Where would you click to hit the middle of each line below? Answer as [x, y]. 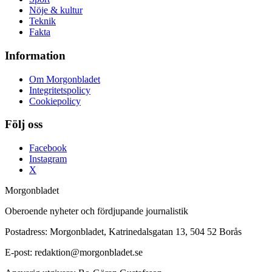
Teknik [42, 21]
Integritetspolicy [60, 90]
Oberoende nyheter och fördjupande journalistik [97, 211]
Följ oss [24, 124]
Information [35, 56]
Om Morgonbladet [65, 79]
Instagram [48, 159]
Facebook [48, 148]
